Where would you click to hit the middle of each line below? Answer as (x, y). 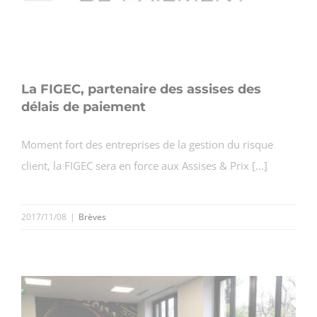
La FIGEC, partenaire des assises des (141, 90)
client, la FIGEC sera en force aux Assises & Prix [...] (144, 166)
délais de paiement (83, 107)
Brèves (92, 217)
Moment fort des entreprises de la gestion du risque (147, 145)
